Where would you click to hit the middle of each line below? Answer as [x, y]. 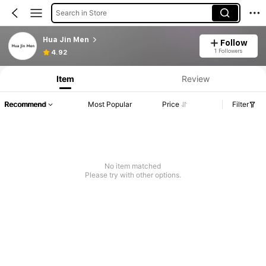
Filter [240, 104]
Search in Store [81, 12]
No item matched [133, 166]
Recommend [25, 104]
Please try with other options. [133, 175]
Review [195, 78]
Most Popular [110, 104]
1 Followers [229, 50]
